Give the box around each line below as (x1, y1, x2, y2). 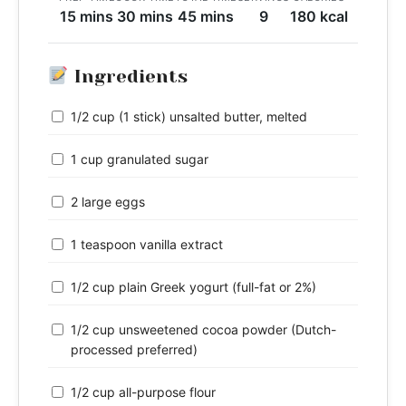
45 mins (178, 7, 234, 26)
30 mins (116, 7, 173, 26)
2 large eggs (71, 194, 145, 210)
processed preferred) (71, 342, 198, 358)
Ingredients (68, 66, 188, 88)
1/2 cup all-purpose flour (71, 384, 216, 401)
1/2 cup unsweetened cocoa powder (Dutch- (71, 322, 336, 338)
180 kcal (289, 7, 348, 26)
